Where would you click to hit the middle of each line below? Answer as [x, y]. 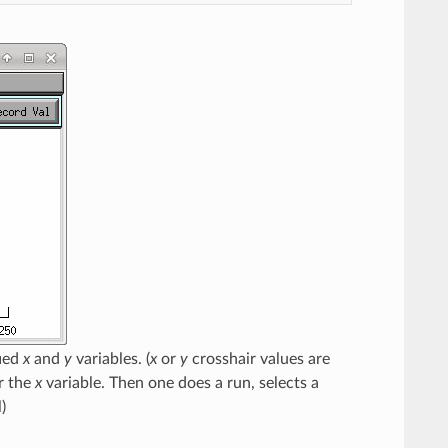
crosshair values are [258, 359]
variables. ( [110, 359]
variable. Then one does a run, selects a [180, 383]
